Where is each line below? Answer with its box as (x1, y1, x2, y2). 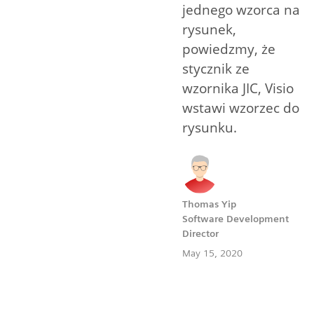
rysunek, (182, 20, 236, 39)
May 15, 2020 (182, 247, 243, 259)
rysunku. (182, 118, 237, 137)
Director (182, 228, 219, 240)
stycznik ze (182, 60, 250, 78)
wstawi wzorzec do (182, 99, 299, 118)
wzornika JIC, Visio (182, 79, 294, 98)
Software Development (182, 213, 289, 225)
